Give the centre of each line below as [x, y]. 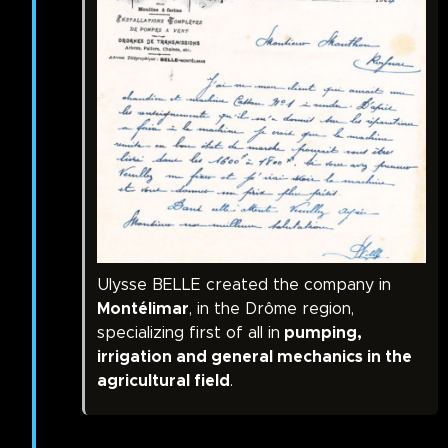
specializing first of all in [188, 333]
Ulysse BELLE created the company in [244, 285]
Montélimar [143, 309]
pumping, [321, 333]
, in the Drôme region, [271, 309]
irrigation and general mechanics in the [254, 357]
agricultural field [163, 381]
